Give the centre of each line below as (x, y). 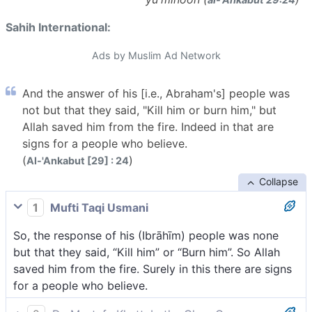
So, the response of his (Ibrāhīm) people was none (146, 236)
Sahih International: (58, 28)
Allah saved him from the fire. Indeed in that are (148, 127)
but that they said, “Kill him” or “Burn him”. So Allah (147, 252)
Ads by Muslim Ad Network (156, 56)
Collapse (278, 182)
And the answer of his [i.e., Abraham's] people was (156, 94)
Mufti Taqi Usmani (98, 208)
